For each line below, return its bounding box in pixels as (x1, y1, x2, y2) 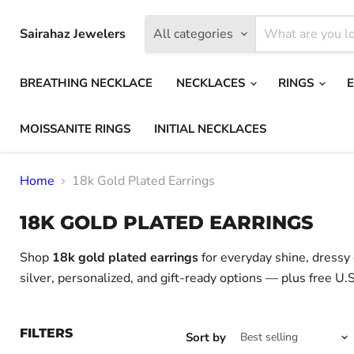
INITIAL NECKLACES (154, 121, 266, 137)
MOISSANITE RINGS (20, 121, 130, 137)
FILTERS (20, 326, 73, 341)
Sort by (186, 329, 226, 345)
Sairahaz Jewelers (20, 25, 126, 43)
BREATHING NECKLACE (20, 75, 153, 91)
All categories (153, 25, 233, 43)
